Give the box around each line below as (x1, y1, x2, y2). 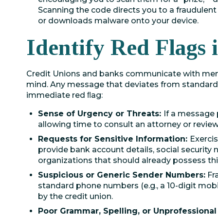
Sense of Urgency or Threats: (38, 109, 163, 118)
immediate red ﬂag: (26, 91, 103, 100)
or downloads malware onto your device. (38, 16, 199, 25)
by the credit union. (38, 192, 113, 201)
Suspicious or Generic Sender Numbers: (38, 170, 205, 180)
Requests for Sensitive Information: (38, 134, 190, 144)
